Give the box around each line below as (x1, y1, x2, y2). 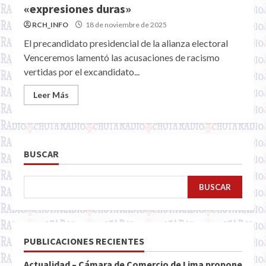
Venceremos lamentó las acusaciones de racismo (24, 52, 220, 63)
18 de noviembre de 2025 (84, 20, 167, 29)
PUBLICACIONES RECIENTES (24, 235, 144, 247)
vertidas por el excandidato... (24, 66, 140, 77)
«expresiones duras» (24, 1, 131, 16)
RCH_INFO (32, 20, 68, 29)
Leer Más (33, 90, 69, 100)
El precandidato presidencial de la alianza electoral (24, 37, 228, 49)
